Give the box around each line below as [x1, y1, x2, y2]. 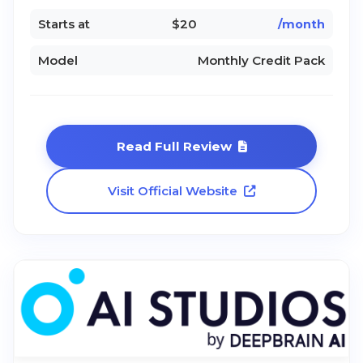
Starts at [38, 16, 90, 32]
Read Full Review [116, 139, 232, 155]
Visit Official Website [108, 183, 237, 199]
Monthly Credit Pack [198, 53, 325, 69]
